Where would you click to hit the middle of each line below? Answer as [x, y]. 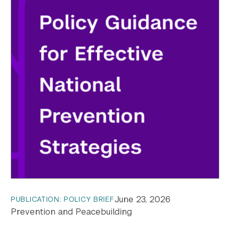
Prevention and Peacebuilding [71, 212]
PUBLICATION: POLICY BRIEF [63, 199]
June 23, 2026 [142, 199]
